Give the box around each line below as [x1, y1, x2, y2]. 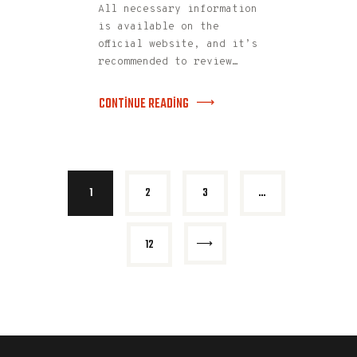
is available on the [98, 20, 219, 33]
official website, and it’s [98, 37, 257, 51]
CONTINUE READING [99, 93, 189, 114]
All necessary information [98, 2, 257, 16]
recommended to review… [98, 55, 238, 69]
